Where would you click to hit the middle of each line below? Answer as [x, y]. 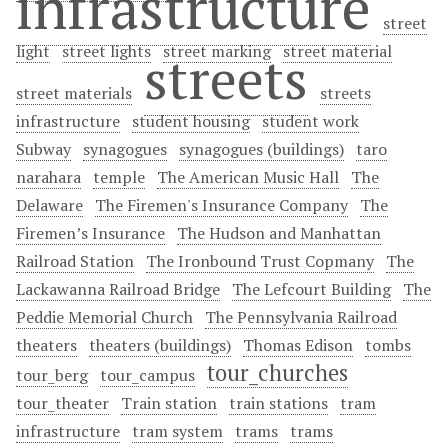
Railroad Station [75, 261]
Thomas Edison [298, 345]
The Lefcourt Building [311, 289]
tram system [177, 431]
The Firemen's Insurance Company [221, 205]
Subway [43, 149]
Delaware [49, 205]
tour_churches [277, 372]
